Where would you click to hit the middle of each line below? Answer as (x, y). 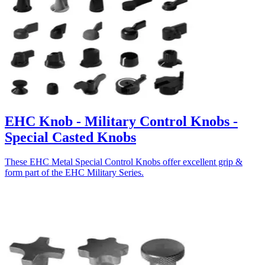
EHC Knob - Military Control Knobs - (121, 121)
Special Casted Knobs (70, 137)
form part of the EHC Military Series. (74, 173)
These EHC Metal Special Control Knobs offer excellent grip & (124, 162)
